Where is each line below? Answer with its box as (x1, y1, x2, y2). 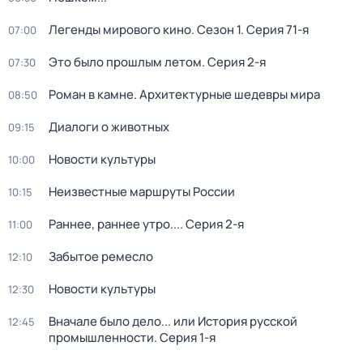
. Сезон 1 (191, 21, 241, 38)
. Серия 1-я (154, 329, 216, 346)
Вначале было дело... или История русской (49, 313, 297, 330)
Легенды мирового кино (49, 21, 191, 38)
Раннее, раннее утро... (49, 216, 180, 233)
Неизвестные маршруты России (49, 183, 235, 200)
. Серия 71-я (241, 21, 309, 38)
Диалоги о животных (49, 118, 169, 135)
